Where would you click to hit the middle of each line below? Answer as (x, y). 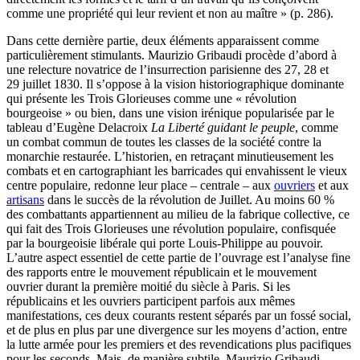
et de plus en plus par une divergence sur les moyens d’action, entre (177, 330)
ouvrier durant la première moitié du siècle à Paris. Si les (148, 287)
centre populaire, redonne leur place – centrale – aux (140, 186)
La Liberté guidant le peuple (223, 128)
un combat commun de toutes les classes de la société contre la (164, 142)
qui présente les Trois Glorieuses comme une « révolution (151, 99)
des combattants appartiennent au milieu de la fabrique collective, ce (178, 215)
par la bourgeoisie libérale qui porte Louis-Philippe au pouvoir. (165, 243)
